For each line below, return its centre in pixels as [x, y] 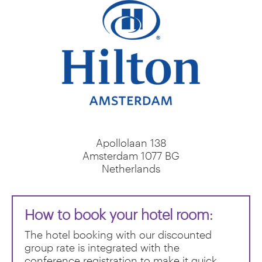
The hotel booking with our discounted [118, 234]
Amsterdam [112, 155]
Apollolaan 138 [131, 142]
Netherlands [131, 168]
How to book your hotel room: [119, 214]
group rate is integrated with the [102, 247]
